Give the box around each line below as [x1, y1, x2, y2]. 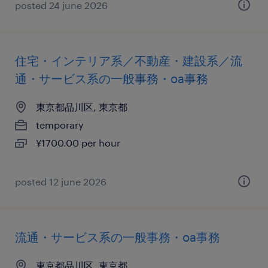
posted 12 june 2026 [15, 176, 106, 187]
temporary [36, 119, 84, 130]
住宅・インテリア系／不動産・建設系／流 [15, 53, 242, 68]
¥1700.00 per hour [36, 137, 120, 148]
